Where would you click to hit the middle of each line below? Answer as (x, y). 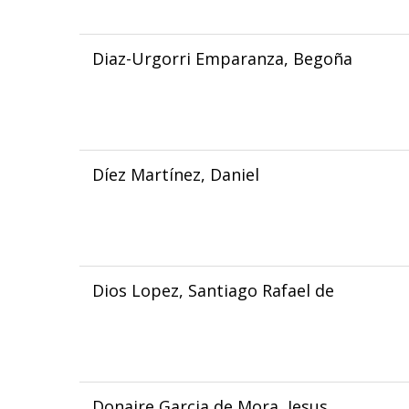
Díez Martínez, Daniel (175, 174)
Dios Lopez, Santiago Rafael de (213, 290)
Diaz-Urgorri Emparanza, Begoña (222, 58)
